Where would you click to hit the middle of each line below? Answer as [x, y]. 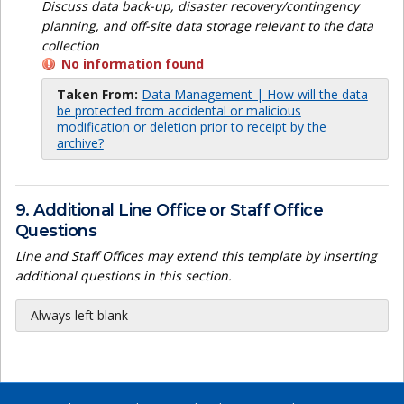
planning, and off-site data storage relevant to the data [207, 26]
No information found [132, 64]
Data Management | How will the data [254, 95]
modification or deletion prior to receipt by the [191, 127]
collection [70, 46]
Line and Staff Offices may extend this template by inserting [196, 256]
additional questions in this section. [124, 276]
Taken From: [97, 95]
